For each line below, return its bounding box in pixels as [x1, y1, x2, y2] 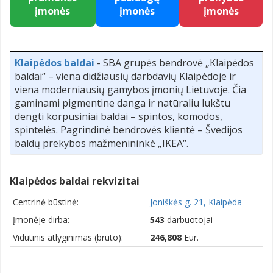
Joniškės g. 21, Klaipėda [150, 196, 242, 208]
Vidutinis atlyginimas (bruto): [13, 231, 123, 243]
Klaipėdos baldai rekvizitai [10, 174, 140, 188]
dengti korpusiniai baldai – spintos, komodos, [15, 109, 222, 123]
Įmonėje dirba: [13, 213, 69, 225]
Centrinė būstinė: [13, 196, 79, 208]
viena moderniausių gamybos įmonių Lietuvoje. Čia [15, 82, 246, 96]
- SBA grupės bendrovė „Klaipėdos [94, 55, 254, 69]
